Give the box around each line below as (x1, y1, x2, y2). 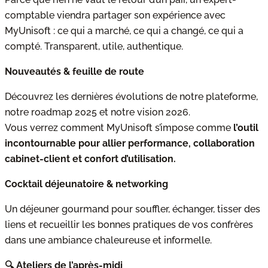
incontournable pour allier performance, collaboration (5, 138, 255, 149)
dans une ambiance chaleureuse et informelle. (5, 234, 212, 246)
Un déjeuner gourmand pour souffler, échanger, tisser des (5, 203, 260, 215)
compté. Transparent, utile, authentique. (5, 41, 183, 52)
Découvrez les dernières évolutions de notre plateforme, (5, 91, 258, 102)
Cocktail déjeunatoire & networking (5, 178, 168, 190)
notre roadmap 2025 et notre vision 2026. (5, 106, 190, 118)
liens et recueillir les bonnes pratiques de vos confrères (5, 219, 253, 230)
